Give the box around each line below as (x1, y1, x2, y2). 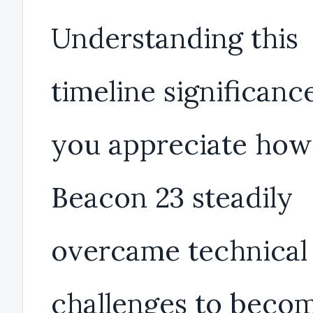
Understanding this (51, 20, 298, 57)
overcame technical (51, 233, 307, 269)
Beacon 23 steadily (51, 180, 293, 216)
